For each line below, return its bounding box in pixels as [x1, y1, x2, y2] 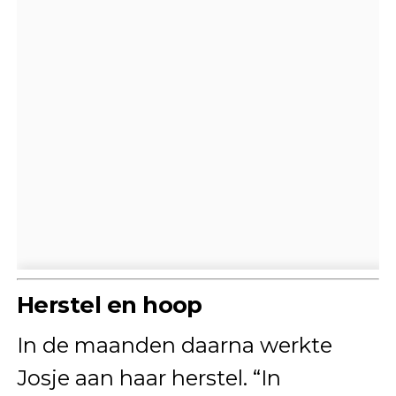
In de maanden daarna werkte [16, 332, 332, 359]
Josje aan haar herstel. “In [16, 365, 281, 392]
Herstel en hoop [16, 291, 202, 319]
